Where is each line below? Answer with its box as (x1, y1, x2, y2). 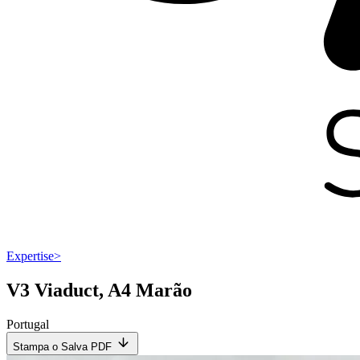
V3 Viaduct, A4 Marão (6, 280, 192, 301)
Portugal (6, 317, 49, 332)
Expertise (6, 249, 54, 264)
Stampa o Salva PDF (13, 341, 112, 354)
